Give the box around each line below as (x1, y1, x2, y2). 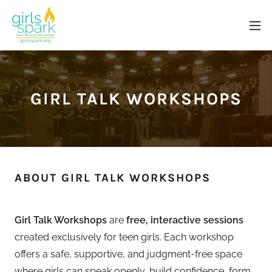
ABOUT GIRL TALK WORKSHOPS (15, 171, 211, 185)
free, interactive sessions (126, 214, 243, 226)
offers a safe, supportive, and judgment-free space (15, 248, 242, 260)
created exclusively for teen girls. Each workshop (15, 231, 234, 243)
